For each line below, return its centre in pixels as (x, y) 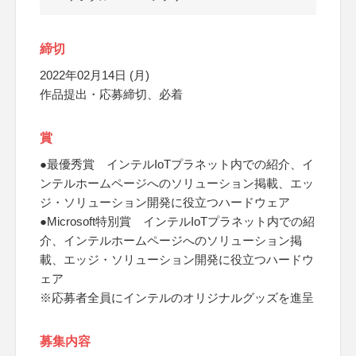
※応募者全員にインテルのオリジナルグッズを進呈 (177, 298)
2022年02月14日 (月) (95, 75)
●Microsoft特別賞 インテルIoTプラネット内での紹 (177, 221)
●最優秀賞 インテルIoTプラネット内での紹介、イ (177, 164)
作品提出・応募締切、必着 (111, 94)
